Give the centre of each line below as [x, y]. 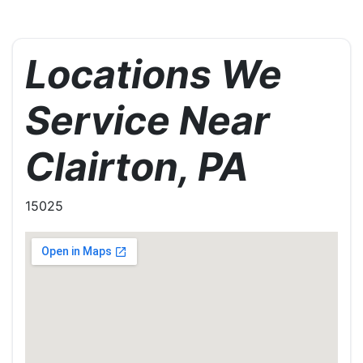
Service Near [147, 121]
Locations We [154, 75]
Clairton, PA [137, 167]
